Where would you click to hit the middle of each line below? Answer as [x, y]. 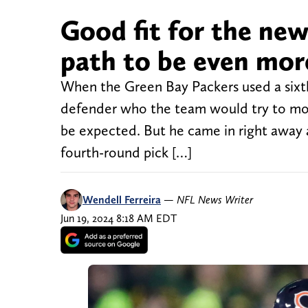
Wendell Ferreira [122, 200]
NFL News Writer [215, 200]
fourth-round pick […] [126, 153]
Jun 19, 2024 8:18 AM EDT [119, 219]
